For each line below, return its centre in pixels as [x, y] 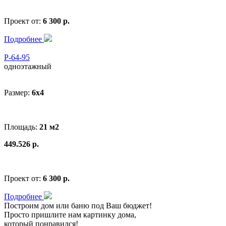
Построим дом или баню [48, 205]
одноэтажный [28, 66]
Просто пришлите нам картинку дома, [70, 214]
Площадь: [22, 127]
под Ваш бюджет [120, 205]
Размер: [18, 92]
